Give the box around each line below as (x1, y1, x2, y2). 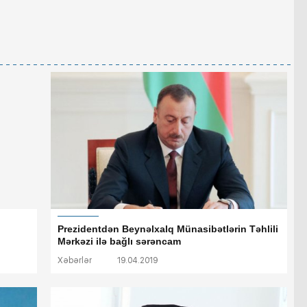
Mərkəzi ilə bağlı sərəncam (58, 236, 181, 247)
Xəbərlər (58, 256, 92, 266)
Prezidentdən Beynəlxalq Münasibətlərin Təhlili (58, 223, 278, 235)
